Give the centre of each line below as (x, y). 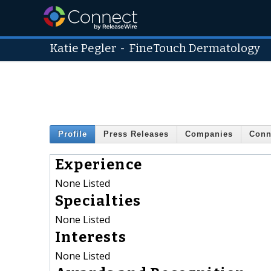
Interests (91, 237)
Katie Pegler (83, 48)
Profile (73, 134)
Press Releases (136, 134)
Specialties (98, 201)
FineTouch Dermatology (195, 48)
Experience (99, 164)
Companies (209, 134)
